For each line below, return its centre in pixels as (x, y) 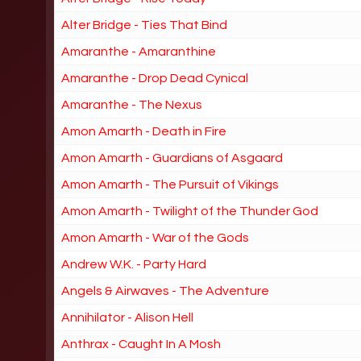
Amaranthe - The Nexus (132, 104)
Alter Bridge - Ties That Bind (145, 25)
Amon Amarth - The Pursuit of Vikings (170, 184)
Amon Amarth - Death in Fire (144, 131)
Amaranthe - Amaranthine (139, 51)
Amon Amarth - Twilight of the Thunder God (190, 211)
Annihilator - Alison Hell (128, 317)
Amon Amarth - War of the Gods (156, 237)
